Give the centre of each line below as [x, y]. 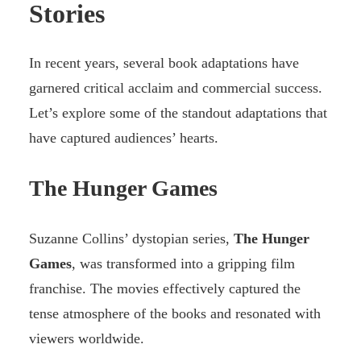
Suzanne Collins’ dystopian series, [131, 239]
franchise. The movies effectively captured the [165, 289]
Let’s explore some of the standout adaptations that [178, 113]
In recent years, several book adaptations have [164, 63]
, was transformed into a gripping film [183, 264]
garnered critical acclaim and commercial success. [176, 88]
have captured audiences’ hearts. [124, 138]
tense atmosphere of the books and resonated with [175, 314]
